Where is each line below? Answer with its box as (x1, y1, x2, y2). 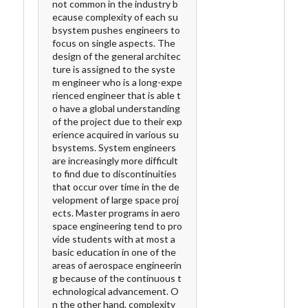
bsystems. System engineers (52, 141, 176, 153)
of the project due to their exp (52, 115, 182, 127)
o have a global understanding (52, 102, 180, 114)
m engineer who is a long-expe (52, 76, 182, 88)
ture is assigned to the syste (52, 63, 175, 75)
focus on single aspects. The (52, 36, 175, 49)
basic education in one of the (52, 245, 176, 258)
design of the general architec (52, 49, 181, 62)
